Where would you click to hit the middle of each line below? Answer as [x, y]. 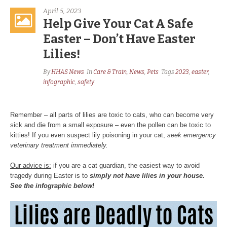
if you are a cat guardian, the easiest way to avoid [125, 166]
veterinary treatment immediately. [59, 145]
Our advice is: [31, 166]
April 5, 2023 [62, 11]
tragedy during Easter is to [50, 176]
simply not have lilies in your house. [147, 176]
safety [86, 82]
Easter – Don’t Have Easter [119, 39]
